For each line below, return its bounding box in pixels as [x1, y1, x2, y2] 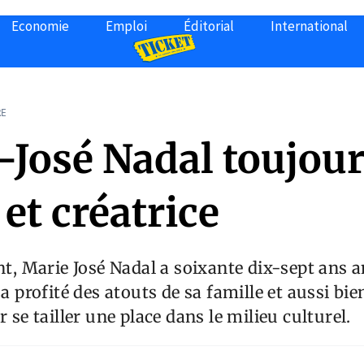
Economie [11, 17, 69, 35]
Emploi [106, 17, 147, 35]
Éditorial [184, 17, 234, 35]
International [271, 17, 348, 35]
